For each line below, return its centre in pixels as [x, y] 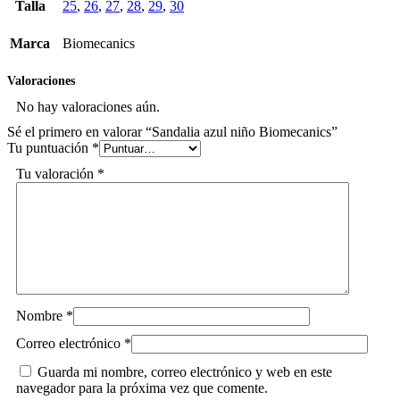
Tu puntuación [50, 147]
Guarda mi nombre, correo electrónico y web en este [185, 371]
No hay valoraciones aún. [88, 106]
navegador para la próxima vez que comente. [142, 387]
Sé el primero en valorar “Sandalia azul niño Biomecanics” [172, 131]
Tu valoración [57, 173]
